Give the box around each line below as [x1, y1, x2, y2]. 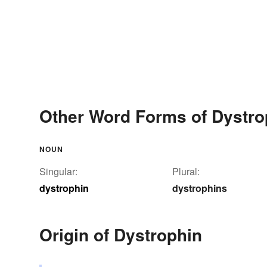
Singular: [39, 164, 77, 179]
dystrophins [172, 181, 227, 195]
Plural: [172, 164, 200, 179]
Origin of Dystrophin [39, 222, 202, 247]
